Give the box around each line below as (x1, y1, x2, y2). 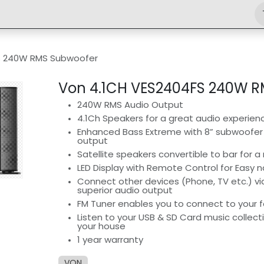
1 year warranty (77, 233, 143, 246)
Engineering (55, 8, 105, 21)
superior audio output (77, 183, 173, 196)
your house (77, 219, 126, 232)
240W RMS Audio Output (77, 98, 183, 111)
